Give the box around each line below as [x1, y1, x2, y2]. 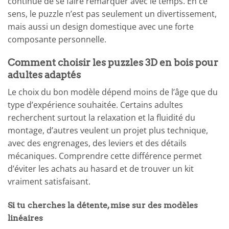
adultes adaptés [8, 68, 81, 81]
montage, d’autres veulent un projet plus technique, [8, 125, 208, 136]
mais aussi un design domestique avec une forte [8, 21, 194, 33]
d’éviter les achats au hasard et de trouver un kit [8, 163, 194, 175]
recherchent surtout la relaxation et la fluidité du [8, 112, 195, 124]
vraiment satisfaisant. [8, 176, 90, 188]
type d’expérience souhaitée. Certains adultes [8, 99, 183, 111]
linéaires [8, 213, 43, 223]
